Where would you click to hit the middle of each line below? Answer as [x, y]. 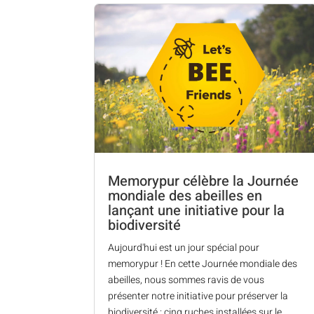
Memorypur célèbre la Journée [204, 181]
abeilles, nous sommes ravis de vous [186, 280]
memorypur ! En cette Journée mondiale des [203, 264]
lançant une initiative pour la [197, 210]
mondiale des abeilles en [185, 196]
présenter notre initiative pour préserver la [198, 296]
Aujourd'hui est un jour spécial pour [184, 247]
